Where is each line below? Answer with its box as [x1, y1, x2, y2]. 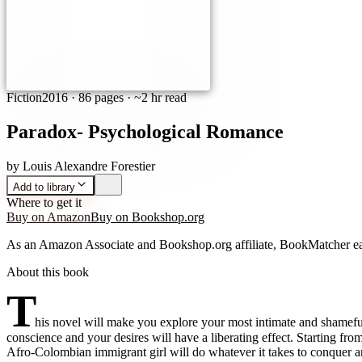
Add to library [13, 180, 75, 193]
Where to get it [6, 195, 82, 209]
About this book [6, 264, 89, 279]
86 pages [78, 90, 124, 104]
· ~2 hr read [124, 90, 187, 104]
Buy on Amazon [6, 209, 90, 224]
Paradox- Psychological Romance [6, 120, 284, 142]
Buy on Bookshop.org [90, 209, 204, 224]
